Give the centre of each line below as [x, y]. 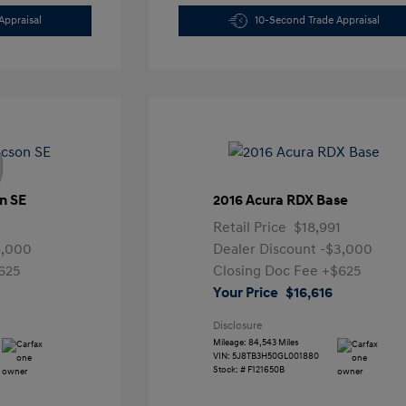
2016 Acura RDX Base [280, 200]
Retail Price [249, 227]
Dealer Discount [266, 249]
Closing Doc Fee [267, 271]
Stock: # [229, 370]
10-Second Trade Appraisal [318, 20]
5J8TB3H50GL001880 [275, 356]
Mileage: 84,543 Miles [256, 343]
